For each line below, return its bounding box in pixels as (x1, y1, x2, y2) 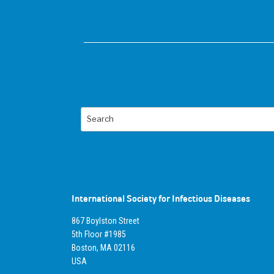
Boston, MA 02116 (72, 242, 135, 253)
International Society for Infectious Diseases (72, 192, 250, 204)
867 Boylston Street (72, 215, 139, 226)
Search (80, 108, 116, 120)
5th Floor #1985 (72, 229, 126, 239)
